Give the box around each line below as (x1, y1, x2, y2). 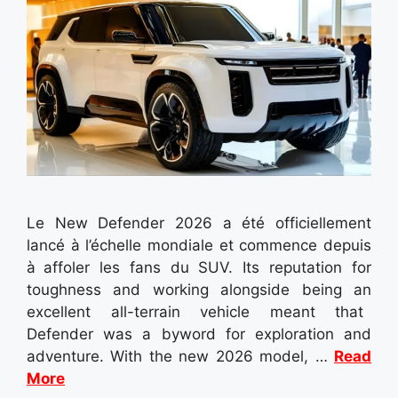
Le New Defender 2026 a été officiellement (27, 213, 371, 232)
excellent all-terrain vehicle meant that (27, 302, 371, 321)
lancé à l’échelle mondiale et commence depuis (27, 235, 371, 254)
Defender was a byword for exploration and (27, 324, 371, 343)
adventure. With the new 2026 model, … (27, 346, 334, 365)
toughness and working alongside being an (27, 280, 371, 298)
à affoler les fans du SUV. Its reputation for (27, 258, 371, 276)
